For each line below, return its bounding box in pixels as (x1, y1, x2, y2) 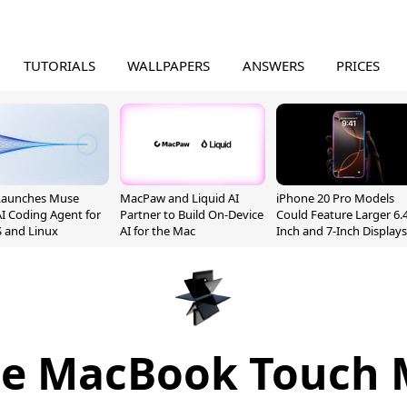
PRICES (336, 56, 381, 74)
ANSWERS (242, 56, 304, 74)
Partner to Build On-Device (120, 206, 263, 223)
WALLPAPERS (127, 56, 211, 74)
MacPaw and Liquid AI (120, 190, 239, 206)
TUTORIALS (23, 56, 95, 74)
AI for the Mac (120, 223, 195, 239)
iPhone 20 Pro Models (276, 190, 394, 206)
